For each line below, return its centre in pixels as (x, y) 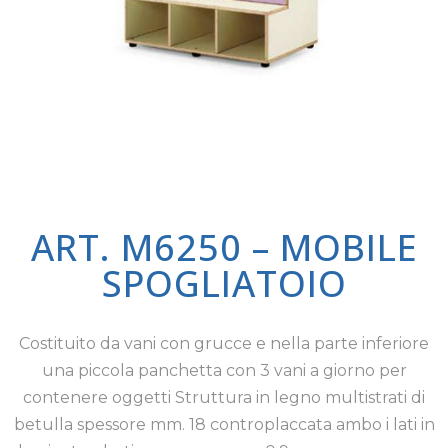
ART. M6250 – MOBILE (224, 247)
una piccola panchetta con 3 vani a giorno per (224, 370)
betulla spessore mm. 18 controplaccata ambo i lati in (224, 424)
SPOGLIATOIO (224, 283)
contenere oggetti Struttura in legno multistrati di (224, 397)
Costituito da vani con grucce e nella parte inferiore (224, 343)
